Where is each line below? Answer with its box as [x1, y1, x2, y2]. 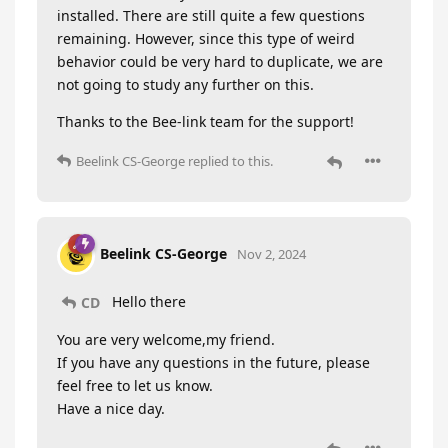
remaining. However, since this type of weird [57, 28, 355, 48]
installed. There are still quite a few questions [57, 5, 365, 25]
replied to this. [185, 151, 273, 170]
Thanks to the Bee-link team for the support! [57, 111, 354, 131]
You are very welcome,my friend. [57, 330, 275, 350]
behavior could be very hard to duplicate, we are [57, 51, 383, 71]
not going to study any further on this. [57, 74, 314, 94]
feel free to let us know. [57, 376, 213, 396]
